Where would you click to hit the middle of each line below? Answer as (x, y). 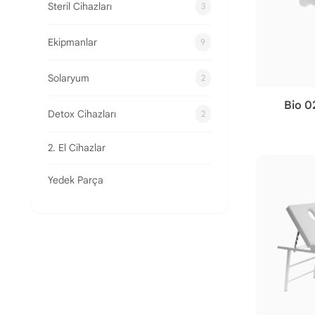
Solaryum (69, 78)
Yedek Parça (76, 180)
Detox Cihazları (82, 114)
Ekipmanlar (72, 42)
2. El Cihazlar (77, 148)
